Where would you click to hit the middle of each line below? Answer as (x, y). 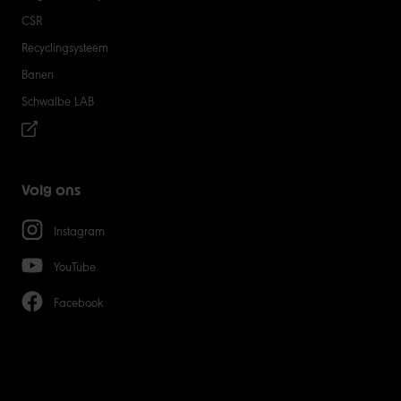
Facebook (79, 302)
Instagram (79, 230)
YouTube (75, 266)
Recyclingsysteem (65, 47)
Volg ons (51, 191)
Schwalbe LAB (58, 101)
